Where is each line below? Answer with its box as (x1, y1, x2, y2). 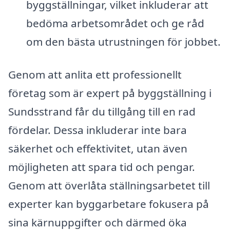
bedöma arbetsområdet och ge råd (26, 15, 204, 30)
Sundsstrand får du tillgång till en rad (8, 104, 196, 119)
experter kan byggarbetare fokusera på (8, 196, 209, 211)
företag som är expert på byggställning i (8, 85, 212, 100)
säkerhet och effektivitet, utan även (8, 141, 187, 156)
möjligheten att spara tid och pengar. (8, 159, 195, 174)
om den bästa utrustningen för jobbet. (26, 34, 221, 49)
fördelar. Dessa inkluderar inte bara (8, 122, 187, 137)
